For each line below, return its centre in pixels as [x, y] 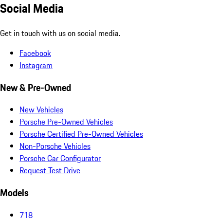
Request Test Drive [50, 171]
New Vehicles [41, 110]
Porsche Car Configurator [60, 158]
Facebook [35, 53]
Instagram [36, 65]
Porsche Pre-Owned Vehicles [66, 122]
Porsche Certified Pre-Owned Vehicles [81, 134]
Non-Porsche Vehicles [55, 146]
